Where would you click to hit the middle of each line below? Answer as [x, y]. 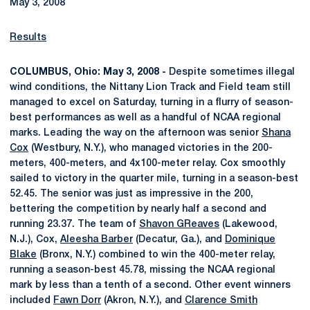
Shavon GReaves [179, 225]
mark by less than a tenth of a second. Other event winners [150, 285]
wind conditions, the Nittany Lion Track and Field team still [150, 88]
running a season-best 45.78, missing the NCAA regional [143, 270]
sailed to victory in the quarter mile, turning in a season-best [154, 179]
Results [28, 38]
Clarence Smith [221, 301]
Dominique [250, 240]
